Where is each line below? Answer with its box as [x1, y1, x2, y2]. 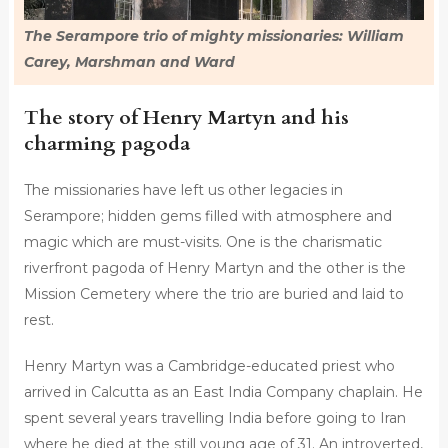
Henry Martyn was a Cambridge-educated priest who [23, 357, 395, 376]
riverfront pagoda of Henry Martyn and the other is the [23, 259, 406, 278]
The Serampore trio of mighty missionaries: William [23, 27, 404, 46]
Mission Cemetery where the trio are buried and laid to [23, 285, 404, 304]
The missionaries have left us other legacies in [23, 181, 343, 200]
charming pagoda [23, 130, 190, 158]
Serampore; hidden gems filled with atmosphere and [23, 207, 392, 226]
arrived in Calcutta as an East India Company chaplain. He [23, 383, 423, 402]
